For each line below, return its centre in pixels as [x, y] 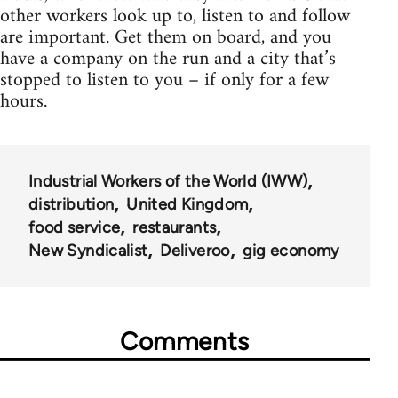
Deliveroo [195, 250]
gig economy [291, 250]
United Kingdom [187, 204]
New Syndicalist [88, 250]
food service [75, 227]
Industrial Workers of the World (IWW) [168, 181]
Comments [185, 341]
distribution [72, 204]
